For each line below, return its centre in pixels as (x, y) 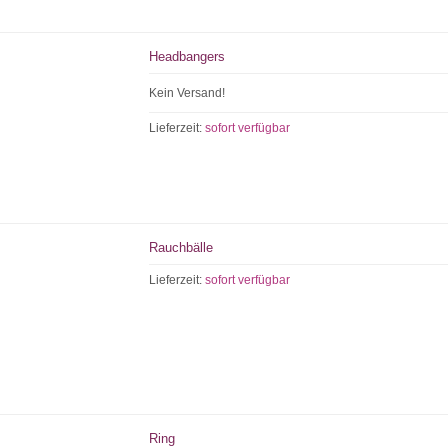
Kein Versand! (187, 93)
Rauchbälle (181, 247)
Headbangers (187, 56)
